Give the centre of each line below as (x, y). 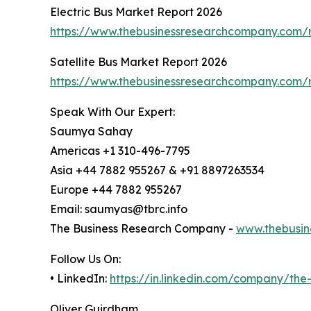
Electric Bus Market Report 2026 (136, 12)
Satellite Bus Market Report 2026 (138, 62)
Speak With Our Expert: (112, 112)
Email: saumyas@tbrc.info (119, 209)
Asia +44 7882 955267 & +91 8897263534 (157, 170)
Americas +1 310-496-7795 (120, 151)
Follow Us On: (85, 259)
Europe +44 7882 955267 (116, 190)
